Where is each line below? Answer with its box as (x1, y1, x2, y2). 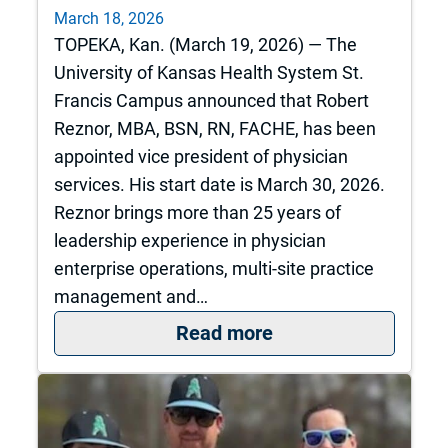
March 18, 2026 (53, 8, 164, 28)
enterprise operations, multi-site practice (53, 257, 374, 279)
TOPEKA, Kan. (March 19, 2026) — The (53, 33, 357, 55)
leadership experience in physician (53, 229, 326, 251)
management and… (53, 285, 208, 307)
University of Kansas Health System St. (53, 61, 364, 83)
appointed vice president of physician (53, 145, 348, 167)
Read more (175, 321, 273, 346)
